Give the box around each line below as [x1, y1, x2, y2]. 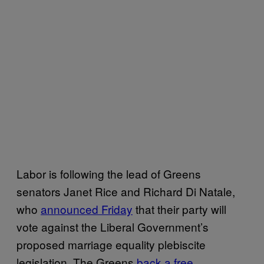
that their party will [133, 200, 226, 217]
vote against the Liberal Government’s [16, 218, 209, 235]
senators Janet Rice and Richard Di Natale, [16, 183, 235, 199]
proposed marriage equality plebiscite [16, 236, 206, 252]
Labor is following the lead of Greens [16, 165, 201, 181]
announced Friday [41, 200, 133, 217]
